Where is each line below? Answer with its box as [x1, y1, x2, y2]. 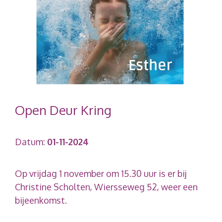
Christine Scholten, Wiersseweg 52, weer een [15, 181, 198, 192]
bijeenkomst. [15, 194, 67, 206]
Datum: [15, 136, 47, 147]
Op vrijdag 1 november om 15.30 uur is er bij [15, 167, 187, 179]
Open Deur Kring [15, 101, 111, 118]
